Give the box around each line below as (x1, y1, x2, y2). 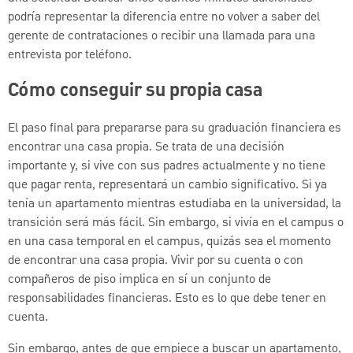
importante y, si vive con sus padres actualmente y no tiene (8, 157, 325, 176)
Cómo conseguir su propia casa (8, 77, 262, 106)
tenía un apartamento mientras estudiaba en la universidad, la (8, 195, 341, 214)
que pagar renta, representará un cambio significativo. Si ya (8, 176, 327, 195)
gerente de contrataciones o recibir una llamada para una (8, 26, 315, 46)
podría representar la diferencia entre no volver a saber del (8, 7, 320, 27)
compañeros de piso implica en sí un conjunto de (8, 270, 271, 290)
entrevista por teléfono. (8, 45, 132, 65)
